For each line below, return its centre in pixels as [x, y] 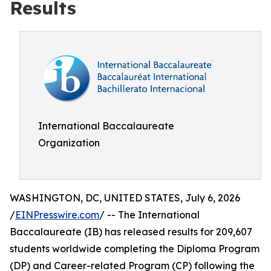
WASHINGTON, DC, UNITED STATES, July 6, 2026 [125, 198]
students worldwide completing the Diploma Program [135, 249]
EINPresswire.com [57, 215]
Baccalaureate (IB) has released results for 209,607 [131, 232]
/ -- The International [149, 215]
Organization [69, 143]
